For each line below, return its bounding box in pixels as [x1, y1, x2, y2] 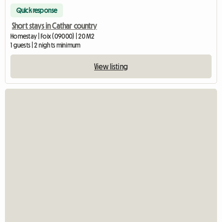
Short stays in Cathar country [12, 22, 97, 30]
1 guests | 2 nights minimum [10, 42, 81, 49]
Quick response [16, 7, 57, 14]
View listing [94, 62, 128, 71]
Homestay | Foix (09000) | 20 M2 [10, 33, 95, 40]
